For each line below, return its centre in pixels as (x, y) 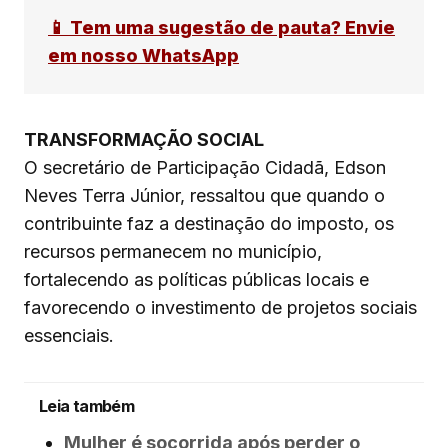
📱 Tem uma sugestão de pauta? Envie (221, 28)
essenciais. (69, 336)
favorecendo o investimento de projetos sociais (220, 308)
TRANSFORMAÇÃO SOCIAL (144, 140)
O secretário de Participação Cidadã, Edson (205, 168)
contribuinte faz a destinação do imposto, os (209, 224)
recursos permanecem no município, (173, 252)
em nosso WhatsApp (143, 56)
